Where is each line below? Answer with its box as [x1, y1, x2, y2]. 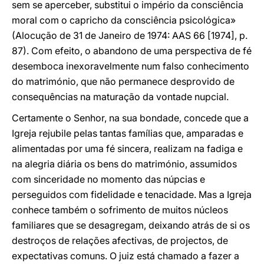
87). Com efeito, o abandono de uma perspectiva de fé [12, 45, 252, 57]
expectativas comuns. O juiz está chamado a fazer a [12, 250, 239, 262]
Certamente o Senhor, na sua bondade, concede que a [12, 112, 249, 124]
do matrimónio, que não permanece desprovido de [12, 75, 235, 87]
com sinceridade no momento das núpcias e [12, 173, 205, 185]
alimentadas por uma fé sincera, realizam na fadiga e [12, 143, 243, 154]
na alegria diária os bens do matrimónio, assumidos [12, 158, 237, 170]
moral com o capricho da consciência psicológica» [12, 14, 236, 26]
